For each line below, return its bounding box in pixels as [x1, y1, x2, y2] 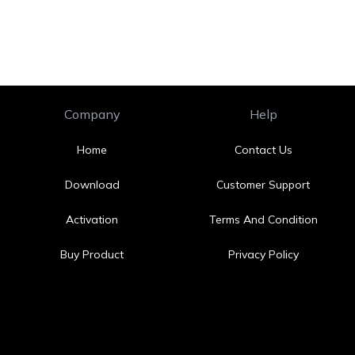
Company [63, 106, 120, 122]
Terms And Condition [208, 212, 318, 227]
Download [64, 177, 120, 192]
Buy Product [60, 247, 124, 261]
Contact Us [234, 143, 292, 157]
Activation [66, 212, 118, 227]
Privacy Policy [227, 247, 299, 261]
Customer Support [216, 177, 310, 192]
